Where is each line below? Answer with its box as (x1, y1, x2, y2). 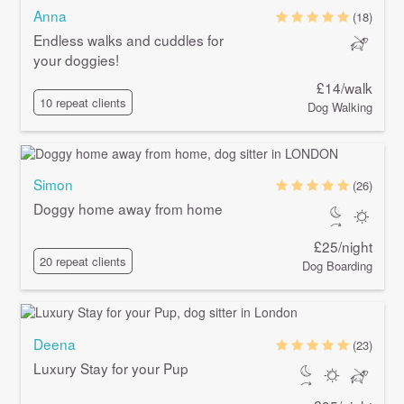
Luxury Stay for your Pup (32, 357, 188, 378)
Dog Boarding (302, 257, 373, 275)
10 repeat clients (39, 94, 126, 112)
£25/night (314, 236, 373, 257)
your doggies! (32, 49, 119, 69)
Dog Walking (308, 98, 373, 116)
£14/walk (317, 78, 373, 98)
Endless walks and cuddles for (32, 29, 224, 50)
